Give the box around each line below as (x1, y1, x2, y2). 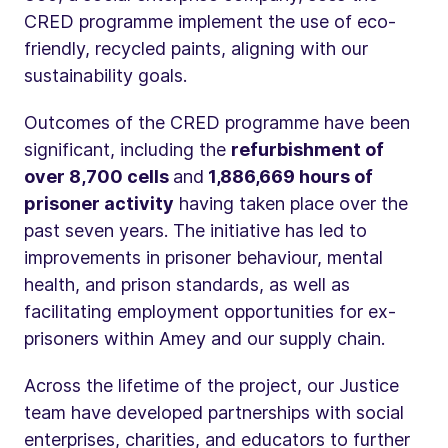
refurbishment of (231, 138, 384, 160)
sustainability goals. (24, 64, 187, 86)
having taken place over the (174, 192, 408, 214)
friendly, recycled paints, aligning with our (24, 37, 368, 59)
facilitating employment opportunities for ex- (24, 300, 396, 322)
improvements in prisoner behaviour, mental (24, 246, 383, 268)
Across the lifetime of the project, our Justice (24, 374, 399, 396)
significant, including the (24, 138, 231, 160)
